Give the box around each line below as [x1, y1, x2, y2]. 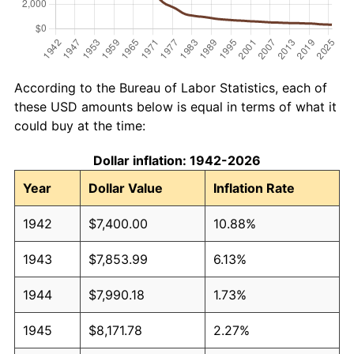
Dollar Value [88, 179, 163, 196]
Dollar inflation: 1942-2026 [93, 152, 261, 168]
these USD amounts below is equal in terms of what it [14, 98, 337, 115]
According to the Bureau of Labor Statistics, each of [14, 79, 327, 96]
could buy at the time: [14, 117, 145, 134]
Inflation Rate [213, 179, 295, 196]
